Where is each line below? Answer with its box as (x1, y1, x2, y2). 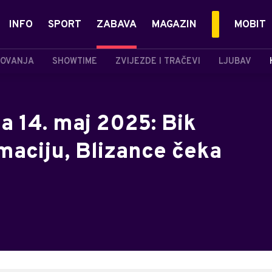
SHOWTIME (52, 56, 97, 67)
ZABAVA (97, 18, 137, 32)
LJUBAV (219, 56, 251, 67)
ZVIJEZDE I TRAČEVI (115, 56, 200, 67)
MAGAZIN (152, 18, 197, 32)
